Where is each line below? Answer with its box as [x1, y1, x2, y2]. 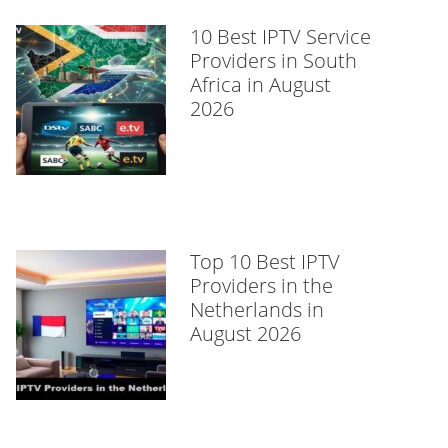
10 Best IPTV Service [190, 23, 371, 50]
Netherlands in [190, 296, 324, 323]
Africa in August [190, 71, 331, 98]
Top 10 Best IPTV [190, 248, 340, 275]
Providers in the [190, 272, 333, 299]
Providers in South [190, 47, 357, 74]
